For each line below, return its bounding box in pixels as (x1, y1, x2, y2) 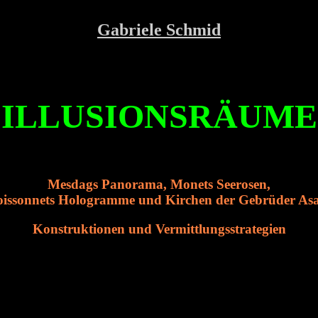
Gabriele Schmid (97, 21, 221, 40)
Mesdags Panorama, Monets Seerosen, (48, 177, 270, 192)
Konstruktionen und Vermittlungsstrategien (32, 221, 286, 236)
